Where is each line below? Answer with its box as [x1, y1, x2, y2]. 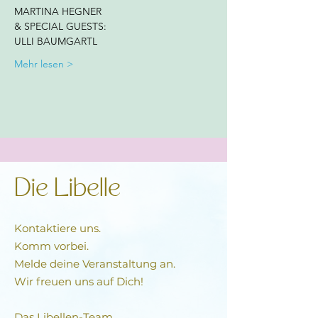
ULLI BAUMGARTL [14, 35, 97, 48]
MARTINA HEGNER [14, 5, 104, 18]
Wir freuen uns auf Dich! [14, 275, 143, 288]
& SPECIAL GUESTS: [14, 20, 109, 33]
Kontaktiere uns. [14, 221, 101, 235]
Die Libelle [14, 177, 121, 203]
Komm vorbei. [14, 239, 89, 253]
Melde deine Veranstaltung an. [14, 257, 178, 270]
